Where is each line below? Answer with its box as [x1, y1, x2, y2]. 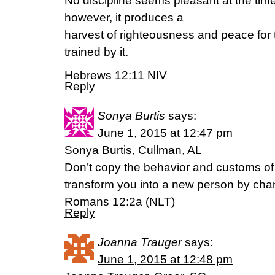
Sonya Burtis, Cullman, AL [64, 144, 202, 157]
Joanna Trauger [98, 236, 182, 249]
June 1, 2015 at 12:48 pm [98, 253, 233, 266]
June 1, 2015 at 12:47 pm [98, 126, 233, 139]
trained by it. [64, 45, 128, 58]
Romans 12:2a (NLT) [64, 195, 175, 208]
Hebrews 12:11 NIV [64, 69, 167, 82]
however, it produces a [64, 11, 184, 24]
